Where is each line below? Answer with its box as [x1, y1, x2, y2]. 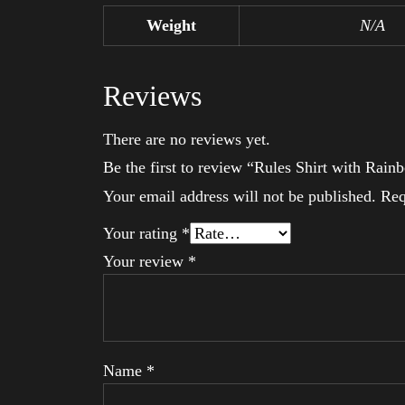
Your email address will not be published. [103, 186, 376, 205]
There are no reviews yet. [103, 129, 270, 148]
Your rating [103, 223, 182, 242]
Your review [103, 251, 188, 270]
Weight [146, 15, 196, 34]
